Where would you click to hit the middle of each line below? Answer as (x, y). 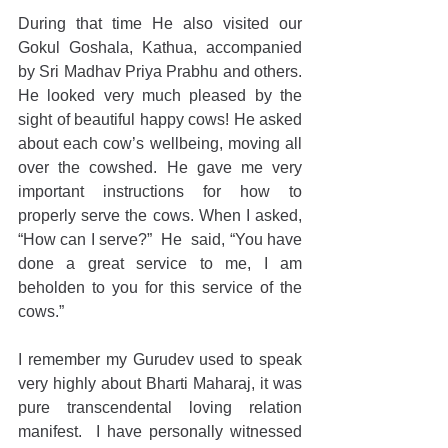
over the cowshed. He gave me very (160, 167)
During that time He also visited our (160, 23)
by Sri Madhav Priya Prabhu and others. (160, 71)
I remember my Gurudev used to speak (160, 359)
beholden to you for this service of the (160, 287)
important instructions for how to (160, 191)
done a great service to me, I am (160, 263)
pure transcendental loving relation (160, 407)
